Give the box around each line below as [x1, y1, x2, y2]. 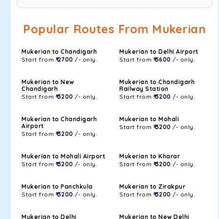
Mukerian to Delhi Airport [119, 48, 198, 55]
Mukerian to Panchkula [22, 183, 93, 190]
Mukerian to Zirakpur [119, 183, 185, 190]
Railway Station [119, 85, 169, 92]
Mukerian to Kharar [119, 153, 180, 160]
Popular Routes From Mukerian [23, 22, 206, 36]
